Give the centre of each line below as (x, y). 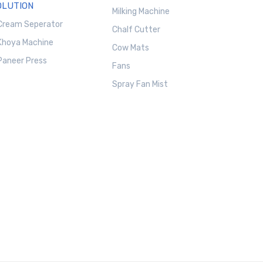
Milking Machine (141, 12)
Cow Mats (130, 48)
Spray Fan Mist (140, 85)
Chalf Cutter (136, 30)
